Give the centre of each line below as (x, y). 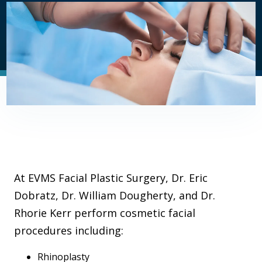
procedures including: (69, 230)
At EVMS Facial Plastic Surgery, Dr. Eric (111, 177)
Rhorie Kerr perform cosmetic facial (105, 213)
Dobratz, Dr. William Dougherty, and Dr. (115, 195)
